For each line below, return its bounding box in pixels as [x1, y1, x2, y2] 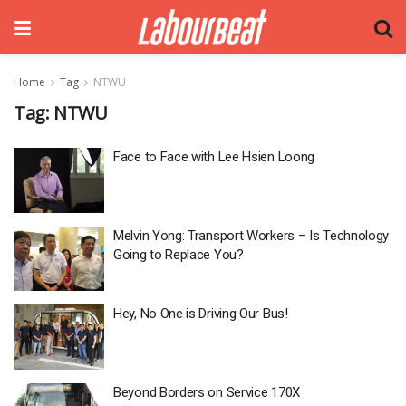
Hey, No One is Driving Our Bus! [113, 305, 288, 322]
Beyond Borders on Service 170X [113, 383, 300, 401]
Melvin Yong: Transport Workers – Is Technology [113, 227, 390, 244]
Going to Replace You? [113, 246, 244, 263]
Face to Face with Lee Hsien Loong [113, 149, 315, 165]
